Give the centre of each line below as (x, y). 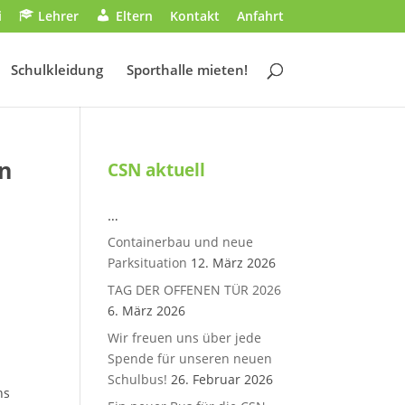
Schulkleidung (57, 70)
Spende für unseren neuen (190, 358)
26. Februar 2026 (222, 379)
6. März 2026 (147, 311)
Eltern (134, 15)
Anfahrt (260, 15)
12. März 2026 (234, 263)
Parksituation (148, 263)
